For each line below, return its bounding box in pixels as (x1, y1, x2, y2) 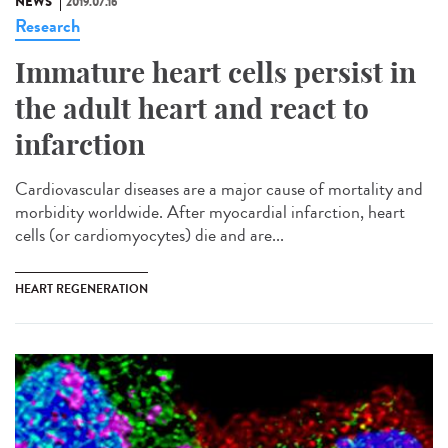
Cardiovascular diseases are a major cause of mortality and (15, 176, 423, 203)
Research (15, 13, 80, 40)
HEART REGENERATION (15, 280, 148, 299)
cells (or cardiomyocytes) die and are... (15, 222, 284, 249)
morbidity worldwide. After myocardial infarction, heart (15, 199, 405, 226)
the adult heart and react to (15, 91, 369, 127)
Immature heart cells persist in (15, 55, 416, 91)
